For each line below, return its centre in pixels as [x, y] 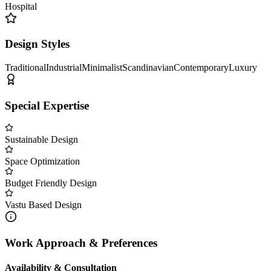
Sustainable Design [41, 140]
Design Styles [37, 44]
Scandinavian [148, 68]
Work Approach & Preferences [81, 243]
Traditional [25, 68]
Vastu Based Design [43, 205]
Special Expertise [47, 105]
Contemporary [201, 68]
